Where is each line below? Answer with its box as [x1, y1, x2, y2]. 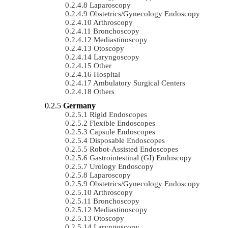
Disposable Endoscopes [90, 136, 165, 145]
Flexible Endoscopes [90, 119, 155, 127]
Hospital [94, 70, 120, 78]
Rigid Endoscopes [90, 110, 147, 119]
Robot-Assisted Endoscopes [90, 145, 178, 153]
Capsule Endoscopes [90, 127, 155, 136]
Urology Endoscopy [90, 162, 154, 170]
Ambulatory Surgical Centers [93, 78, 185, 87]
